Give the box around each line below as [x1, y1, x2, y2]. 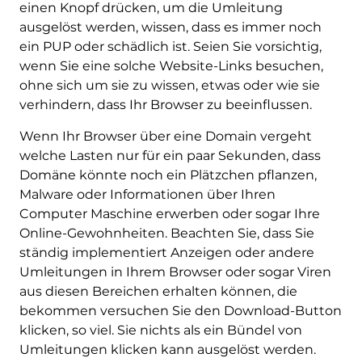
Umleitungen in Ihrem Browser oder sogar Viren [19, 263, 331, 280]
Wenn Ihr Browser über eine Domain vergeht [19, 128, 312, 144]
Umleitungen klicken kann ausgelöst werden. [19, 341, 316, 357]
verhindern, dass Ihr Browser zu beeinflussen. [19, 96, 312, 112]
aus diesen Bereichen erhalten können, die [19, 283, 297, 299]
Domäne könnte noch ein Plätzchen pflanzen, [19, 166, 317, 183]
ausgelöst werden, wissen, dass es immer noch [19, 19, 322, 35]
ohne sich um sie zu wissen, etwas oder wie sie [19, 77, 320, 93]
